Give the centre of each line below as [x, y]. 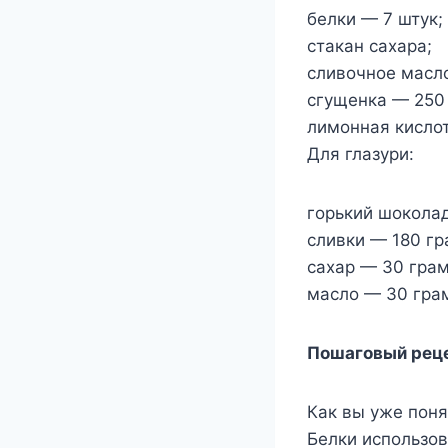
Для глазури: [360, 154]
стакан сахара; [369, 46]
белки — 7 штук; [375, 19]
